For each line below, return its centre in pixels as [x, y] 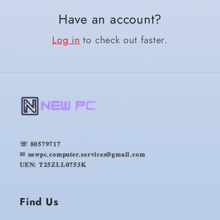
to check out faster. [124, 40]
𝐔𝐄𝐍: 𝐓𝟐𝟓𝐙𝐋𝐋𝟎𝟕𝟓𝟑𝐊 [53, 165]
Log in [66, 40]
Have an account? [110, 19]
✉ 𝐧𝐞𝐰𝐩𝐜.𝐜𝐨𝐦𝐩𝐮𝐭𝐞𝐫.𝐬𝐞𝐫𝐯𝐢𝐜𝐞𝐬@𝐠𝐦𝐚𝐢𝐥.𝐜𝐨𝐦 [82, 154]
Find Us [39, 202]
